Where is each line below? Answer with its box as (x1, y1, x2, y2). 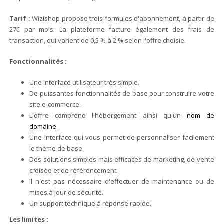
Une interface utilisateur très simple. (29, 77, 140, 87)
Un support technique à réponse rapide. (29, 198, 155, 208)
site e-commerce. (29, 99, 81, 109)
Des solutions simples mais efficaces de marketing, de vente (29, 154, 214, 164)
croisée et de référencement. (29, 165, 118, 175)
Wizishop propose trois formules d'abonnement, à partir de (30, 13, 214, 23)
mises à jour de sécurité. (29, 187, 104, 197)
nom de (186, 110, 214, 120)
